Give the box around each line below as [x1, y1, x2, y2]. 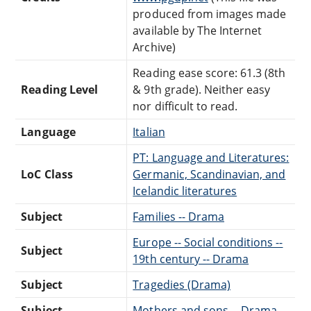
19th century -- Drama [133, 251, 249, 267]
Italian [133, 124, 165, 140]
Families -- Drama [133, 208, 225, 224]
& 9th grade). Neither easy [133, 81, 271, 97]
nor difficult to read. [133, 98, 238, 114]
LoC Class [21, 166, 73, 182]
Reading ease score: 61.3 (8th [133, 65, 286, 81]
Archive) [133, 39, 176, 55]
